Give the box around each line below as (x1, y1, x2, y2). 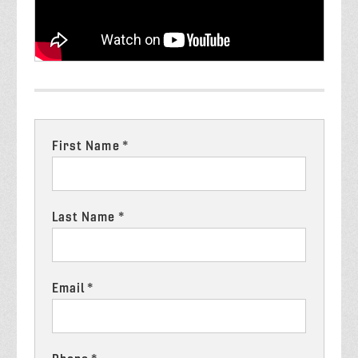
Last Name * (51, 208, 125, 225)
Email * (51, 279, 94, 296)
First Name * (51, 137, 129, 154)
